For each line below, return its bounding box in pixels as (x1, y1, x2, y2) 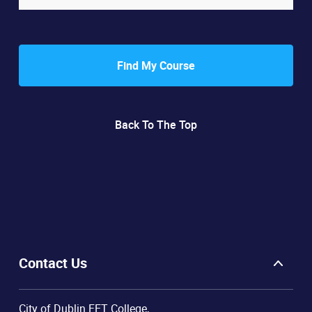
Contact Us (19, 253, 87, 273)
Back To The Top (115, 117, 197, 133)
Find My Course (117, 57, 195, 73)
